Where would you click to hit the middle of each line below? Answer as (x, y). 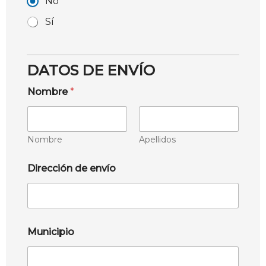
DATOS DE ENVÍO (91, 70)
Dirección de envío (72, 168)
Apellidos (157, 139)
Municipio (51, 232)
